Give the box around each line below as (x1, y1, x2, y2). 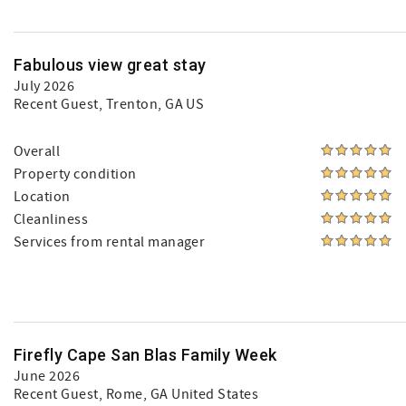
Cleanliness (14, 210, 89, 228)
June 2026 (14, 367, 81, 385)
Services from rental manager (14, 233, 206, 251)
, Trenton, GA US (98, 95, 205, 113)
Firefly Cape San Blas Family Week (14, 345, 277, 364)
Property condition (14, 165, 137, 183)
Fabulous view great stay (14, 55, 207, 74)
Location (14, 188, 71, 206)
